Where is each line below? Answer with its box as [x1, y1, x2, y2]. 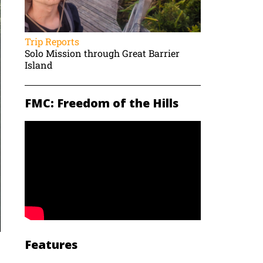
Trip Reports [25, 35, 80, 48]
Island [25, 59, 53, 72]
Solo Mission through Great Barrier [25, 47, 180, 60]
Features [25, 237, 78, 253]
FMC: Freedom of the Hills [25, 95, 179, 112]
